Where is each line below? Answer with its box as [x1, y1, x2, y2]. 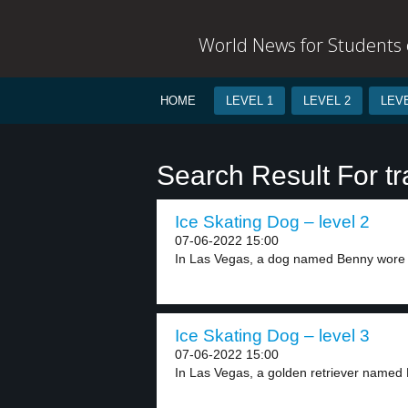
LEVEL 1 [226, 94, 273, 107]
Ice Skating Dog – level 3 [175, 326, 370, 345]
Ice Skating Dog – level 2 [175, 212, 370, 231]
